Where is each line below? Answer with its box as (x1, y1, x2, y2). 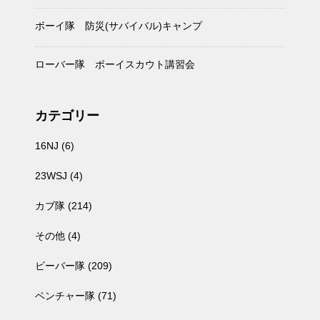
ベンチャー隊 (35, 290, 95, 301)
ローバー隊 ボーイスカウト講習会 (35, 59, 195, 70)
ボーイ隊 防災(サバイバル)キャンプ (35, 20, 202, 31)
